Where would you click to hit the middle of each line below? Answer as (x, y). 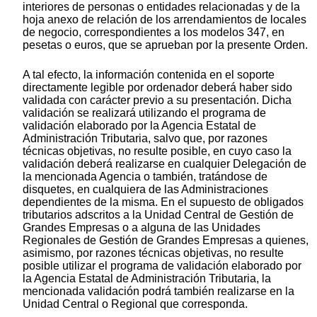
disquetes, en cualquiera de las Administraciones (145, 190)
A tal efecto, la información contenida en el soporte (149, 75)
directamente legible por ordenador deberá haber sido (157, 88)
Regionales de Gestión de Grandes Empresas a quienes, (166, 241)
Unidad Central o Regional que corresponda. (135, 304)
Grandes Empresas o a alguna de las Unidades (142, 228)
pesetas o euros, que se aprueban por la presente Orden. (165, 45)
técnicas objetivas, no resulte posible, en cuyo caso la (157, 151)
